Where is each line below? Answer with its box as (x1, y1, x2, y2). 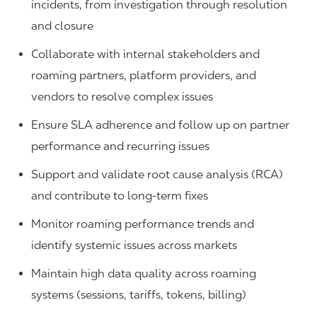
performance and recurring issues (31, 139, 209, 154)
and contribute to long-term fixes (31, 189, 208, 203)
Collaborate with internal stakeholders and (31, 47, 260, 62)
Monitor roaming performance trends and (31, 217, 254, 231)
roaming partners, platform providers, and (31, 69, 256, 83)
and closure (31, 19, 93, 33)
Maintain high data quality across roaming (31, 267, 256, 281)
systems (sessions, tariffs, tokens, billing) (31, 288, 246, 302)
